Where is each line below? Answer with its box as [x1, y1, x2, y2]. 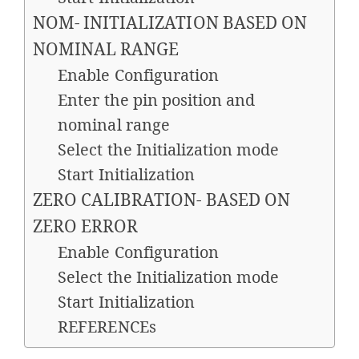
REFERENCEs [58, 315, 156, 337]
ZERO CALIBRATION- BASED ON [33, 188, 290, 211]
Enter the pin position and [58, 88, 256, 111]
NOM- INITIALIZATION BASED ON [33, 10, 307, 34]
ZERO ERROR [33, 214, 139, 237]
